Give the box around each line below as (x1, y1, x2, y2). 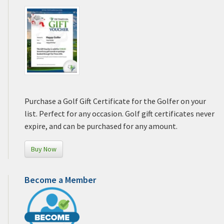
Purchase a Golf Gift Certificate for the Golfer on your (24, 96, 206, 106)
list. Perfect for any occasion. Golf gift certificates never (24, 108, 214, 119)
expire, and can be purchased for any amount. (24, 121, 177, 131)
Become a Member (24, 174, 96, 186)
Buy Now (31, 144, 56, 154)
